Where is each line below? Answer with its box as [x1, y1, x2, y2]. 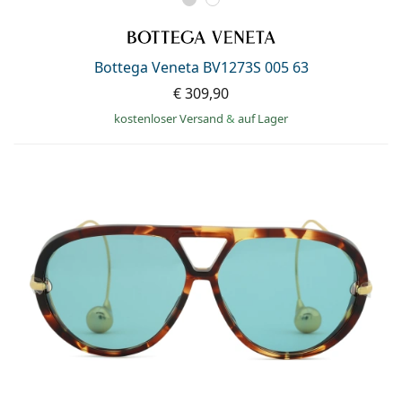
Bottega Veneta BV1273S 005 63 [93, 57, 309, 78]
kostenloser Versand [114, 110, 226, 127]
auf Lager [238, 110, 288, 127]
